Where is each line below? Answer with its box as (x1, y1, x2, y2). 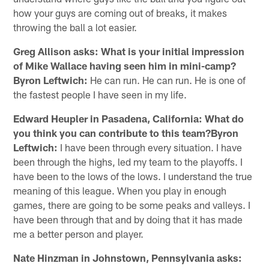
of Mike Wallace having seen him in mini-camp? (13, 59, 237, 71)
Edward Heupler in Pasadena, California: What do (13, 112, 244, 124)
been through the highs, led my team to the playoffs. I (13, 155, 243, 168)
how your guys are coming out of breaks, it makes (13, 6, 228, 19)
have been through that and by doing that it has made (13, 213, 243, 225)
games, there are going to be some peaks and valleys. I (13, 198, 251, 211)
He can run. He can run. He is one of (88, 73, 246, 86)
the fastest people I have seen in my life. (13, 88, 187, 100)
